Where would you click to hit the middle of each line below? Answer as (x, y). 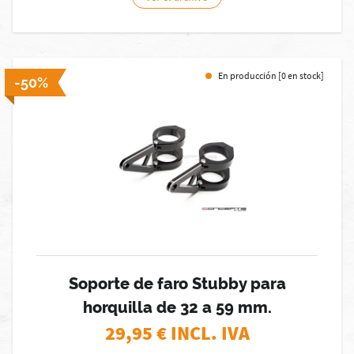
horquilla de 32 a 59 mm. (177, 307)
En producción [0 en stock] (271, 75)
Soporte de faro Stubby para (177, 284)
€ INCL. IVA (203, 333)
